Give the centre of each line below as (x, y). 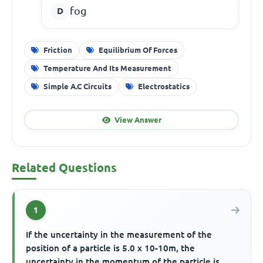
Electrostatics (164, 87)
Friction (58, 50)
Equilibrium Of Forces (138, 50)
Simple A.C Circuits (77, 87)
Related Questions (64, 167)
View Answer (138, 119)
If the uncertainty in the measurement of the (119, 235)
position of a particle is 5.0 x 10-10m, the (111, 248)
